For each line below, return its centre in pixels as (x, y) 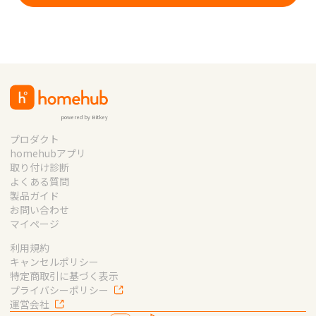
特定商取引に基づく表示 (64, 275)
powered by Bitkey (84, 117)
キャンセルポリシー (54, 261)
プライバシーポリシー (59, 290)
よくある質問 (39, 181)
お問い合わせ (39, 209)
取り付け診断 (39, 167)
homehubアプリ (48, 153)
